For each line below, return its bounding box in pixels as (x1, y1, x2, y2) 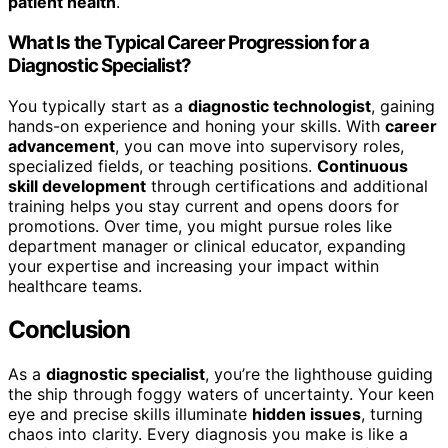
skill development (8, 175, 146, 196)
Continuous (317, 155, 408, 176)
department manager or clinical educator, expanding (8, 235, 406, 256)
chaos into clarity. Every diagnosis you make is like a (8, 424, 408, 445)
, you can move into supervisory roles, (115, 135, 404, 156)
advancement (8, 135, 115, 156)
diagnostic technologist (188, 95, 371, 116)
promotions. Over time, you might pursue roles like (8, 215, 392, 236)
